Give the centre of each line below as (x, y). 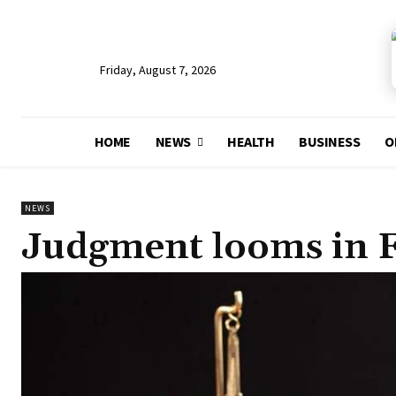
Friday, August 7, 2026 (158, 70)
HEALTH (251, 142)
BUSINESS (330, 142)
